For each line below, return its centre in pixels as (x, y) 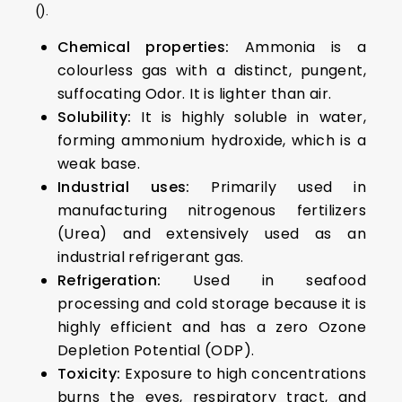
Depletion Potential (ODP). (156, 350)
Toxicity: (89, 374)
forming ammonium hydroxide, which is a (212, 140)
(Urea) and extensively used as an (212, 234)
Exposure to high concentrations (243, 374)
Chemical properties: (144, 47)
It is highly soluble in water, (249, 117)
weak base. (99, 164)
